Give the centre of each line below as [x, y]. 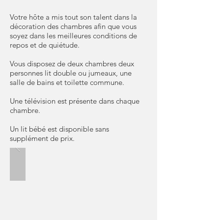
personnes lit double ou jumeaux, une [71, 73]
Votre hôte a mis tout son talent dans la [73, 17]
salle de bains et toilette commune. [67, 82]
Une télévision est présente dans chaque [75, 101]
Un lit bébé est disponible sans [59, 129]
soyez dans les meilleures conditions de [73, 36]
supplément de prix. [42, 138]
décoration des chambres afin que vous [73, 26]
